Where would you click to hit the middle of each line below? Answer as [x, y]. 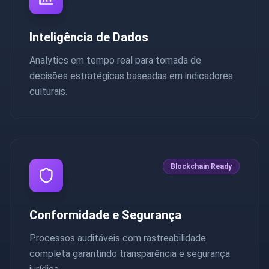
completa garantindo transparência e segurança [130, 253]
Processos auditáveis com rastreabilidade [118, 238]
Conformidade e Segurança [105, 215]
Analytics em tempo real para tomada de [115, 60]
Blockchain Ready [201, 166]
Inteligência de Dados [89, 37]
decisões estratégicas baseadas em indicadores [131, 76]
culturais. [48, 91]
